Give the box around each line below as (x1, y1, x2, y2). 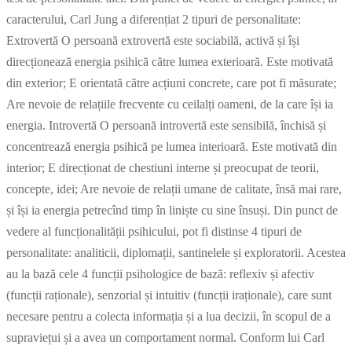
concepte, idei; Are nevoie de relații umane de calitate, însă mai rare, (6, 181, 342, 196)
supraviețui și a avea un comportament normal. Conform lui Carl (6, 330, 324, 344)
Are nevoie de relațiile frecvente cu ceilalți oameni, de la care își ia (6, 97, 333, 111)
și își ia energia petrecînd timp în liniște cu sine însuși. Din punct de (6, 203, 338, 217)
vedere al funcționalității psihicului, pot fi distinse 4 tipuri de (6, 224, 302, 238)
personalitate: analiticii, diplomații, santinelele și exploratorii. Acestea (6, 245, 346, 259)
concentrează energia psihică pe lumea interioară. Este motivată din (6, 139, 337, 153)
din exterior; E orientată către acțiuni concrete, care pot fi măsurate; (6, 75, 336, 90)
